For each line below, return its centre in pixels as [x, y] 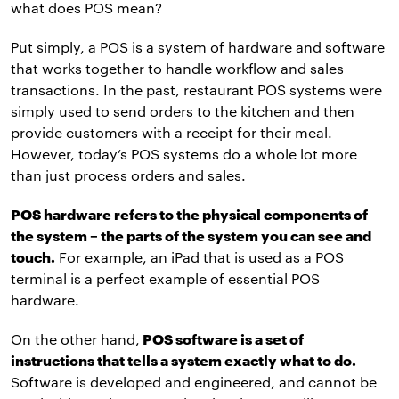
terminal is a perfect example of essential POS [165, 279]
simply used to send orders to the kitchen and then [183, 111]
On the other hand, [75, 339]
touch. [33, 257]
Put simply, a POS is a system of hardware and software [198, 47]
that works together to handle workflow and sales [177, 69]
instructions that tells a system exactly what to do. [183, 361]
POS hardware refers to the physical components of [189, 215]
